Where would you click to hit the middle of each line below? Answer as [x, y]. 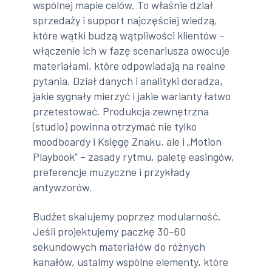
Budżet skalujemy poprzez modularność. [127, 216]
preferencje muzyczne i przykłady [112, 172]
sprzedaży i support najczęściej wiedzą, [125, 20]
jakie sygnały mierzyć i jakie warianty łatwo [132, 96]
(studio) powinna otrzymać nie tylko [115, 127]
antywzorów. [63, 187]
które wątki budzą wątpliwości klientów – [129, 36]
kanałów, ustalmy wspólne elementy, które [131, 261]
